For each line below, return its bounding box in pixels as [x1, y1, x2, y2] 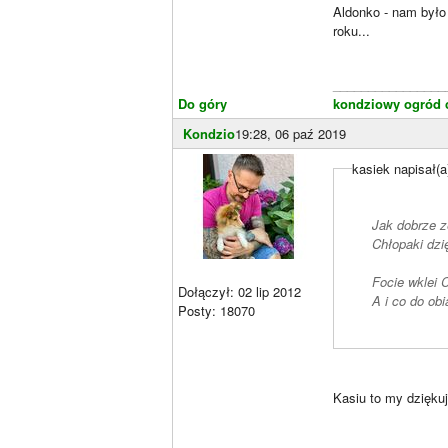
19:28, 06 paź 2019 [235, 123, 346, 143]
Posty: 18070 [178, 300, 255, 320]
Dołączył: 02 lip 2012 [178, 281, 301, 301]
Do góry [178, 93, 227, 113]
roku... [333, 20, 370, 40]
